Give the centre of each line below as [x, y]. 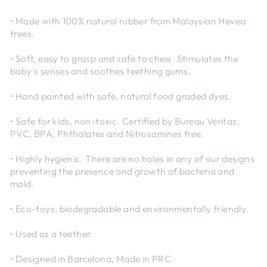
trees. [23, 34]
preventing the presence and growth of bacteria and [122, 171]
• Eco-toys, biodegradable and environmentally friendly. [130, 209]
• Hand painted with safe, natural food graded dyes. [121, 96]
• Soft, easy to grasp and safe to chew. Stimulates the [125, 59]
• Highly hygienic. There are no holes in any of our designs [133, 159]
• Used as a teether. [52, 234]
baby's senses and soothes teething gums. [101, 71]
